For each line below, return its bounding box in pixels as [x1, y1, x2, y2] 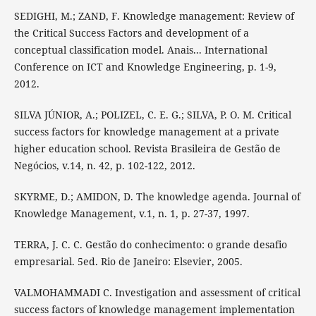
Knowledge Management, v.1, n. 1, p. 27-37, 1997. [13, 206, 250, 220]
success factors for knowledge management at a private [13, 124, 279, 138]
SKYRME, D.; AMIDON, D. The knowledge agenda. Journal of [13, 189, 300, 203]
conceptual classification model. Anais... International [13, 42, 267, 56]
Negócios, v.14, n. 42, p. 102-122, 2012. [13, 158, 195, 172]
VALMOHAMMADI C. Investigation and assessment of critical [13, 285, 300, 299]
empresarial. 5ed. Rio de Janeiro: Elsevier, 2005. [13, 254, 243, 268]
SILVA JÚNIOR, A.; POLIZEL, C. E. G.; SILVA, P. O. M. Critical [13, 107, 291, 121]
